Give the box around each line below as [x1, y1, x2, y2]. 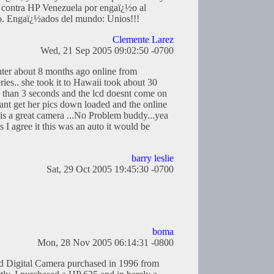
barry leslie [131, 153, 174, 164]
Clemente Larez [113, 34, 174, 45]
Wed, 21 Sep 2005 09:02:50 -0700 [40, 45, 174, 56]
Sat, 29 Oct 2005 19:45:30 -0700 [46, 164, 174, 175]
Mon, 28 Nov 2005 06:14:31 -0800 [37, 237, 174, 248]
